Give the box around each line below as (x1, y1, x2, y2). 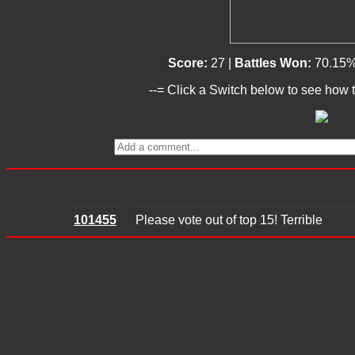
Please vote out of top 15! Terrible (136, 213, 323, 227)
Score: (167, 56, 211, 70)
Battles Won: (234, 56, 315, 70)
